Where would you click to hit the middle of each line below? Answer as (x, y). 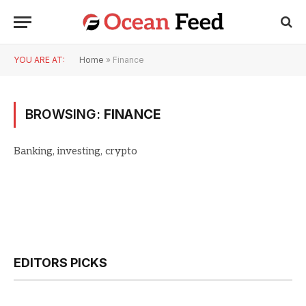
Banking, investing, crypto (75, 151)
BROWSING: (65, 114)
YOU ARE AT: (39, 60)
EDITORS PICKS (60, 263)
